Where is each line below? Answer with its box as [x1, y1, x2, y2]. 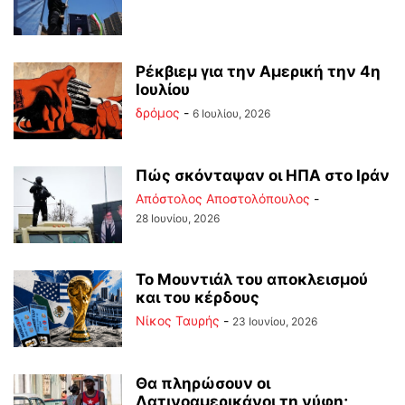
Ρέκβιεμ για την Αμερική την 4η [136, 61, 381, 80]
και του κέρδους [136, 287, 259, 306]
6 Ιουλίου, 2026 [193, 106, 270, 120]
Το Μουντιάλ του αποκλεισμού [136, 269, 368, 288]
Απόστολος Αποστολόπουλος [136, 190, 310, 206]
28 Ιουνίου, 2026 [136, 211, 220, 225]
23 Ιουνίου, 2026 [232, 314, 317, 328]
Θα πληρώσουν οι [136, 373, 270, 392]
